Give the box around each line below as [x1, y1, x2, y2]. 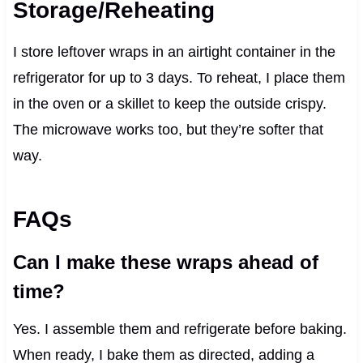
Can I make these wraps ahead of [12, 250, 318, 273]
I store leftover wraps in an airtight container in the [12, 43, 335, 60]
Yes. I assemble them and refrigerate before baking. [12, 320, 347, 337]
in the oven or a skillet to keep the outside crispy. [12, 95, 327, 112]
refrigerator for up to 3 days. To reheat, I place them [12, 69, 345, 86]
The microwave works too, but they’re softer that [12, 121, 323, 138]
